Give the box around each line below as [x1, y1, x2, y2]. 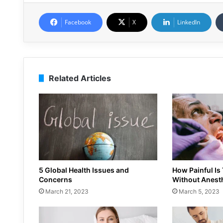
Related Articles [49, 73, 111, 83]
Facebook [65, 17, 91, 26]
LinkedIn [177, 17, 200, 26]
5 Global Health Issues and [39, 165, 129, 174]
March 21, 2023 [45, 187, 89, 195]
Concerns [39, 175, 72, 184]
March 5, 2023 [178, 187, 220, 195]
